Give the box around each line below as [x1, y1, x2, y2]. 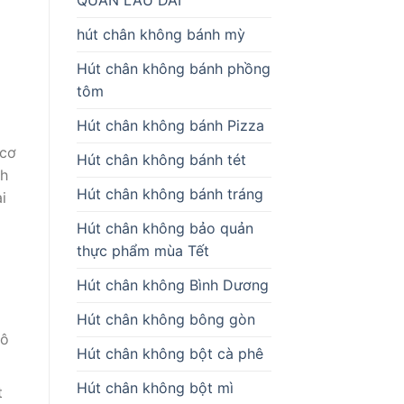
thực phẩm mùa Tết [76, 241, 209, 260]
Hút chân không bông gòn [76, 309, 255, 328]
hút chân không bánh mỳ [76, 24, 245, 43]
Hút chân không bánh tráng [76, 184, 263, 203]
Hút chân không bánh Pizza [76, 115, 264, 134]
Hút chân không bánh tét [76, 150, 246, 169]
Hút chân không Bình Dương [76, 275, 269, 294]
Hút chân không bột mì [76, 378, 234, 397]
